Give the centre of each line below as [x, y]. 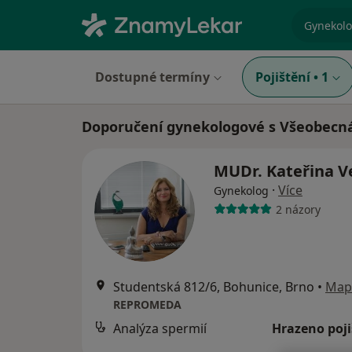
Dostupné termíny [152, 77]
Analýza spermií [160, 328]
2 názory [298, 209]
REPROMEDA [147, 304]
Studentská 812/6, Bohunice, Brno [214, 287]
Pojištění [283, 77]
